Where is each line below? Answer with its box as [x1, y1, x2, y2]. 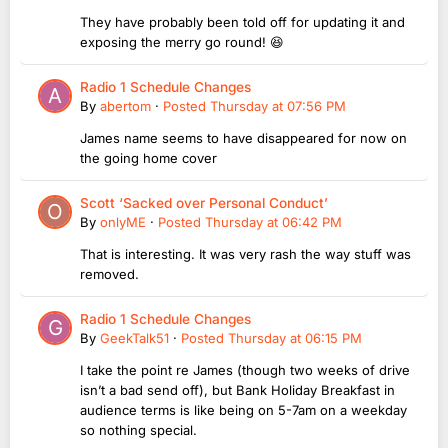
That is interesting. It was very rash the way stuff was [80, 245, 411, 262]
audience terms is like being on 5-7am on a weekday [80, 401, 407, 418]
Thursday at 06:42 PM [205, 213, 342, 230]
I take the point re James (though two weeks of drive [80, 361, 410, 378]
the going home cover [80, 149, 217, 166]
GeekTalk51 [100, 329, 169, 346]
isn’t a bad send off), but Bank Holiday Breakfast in [80, 381, 395, 398]
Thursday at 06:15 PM [228, 329, 362, 346]
